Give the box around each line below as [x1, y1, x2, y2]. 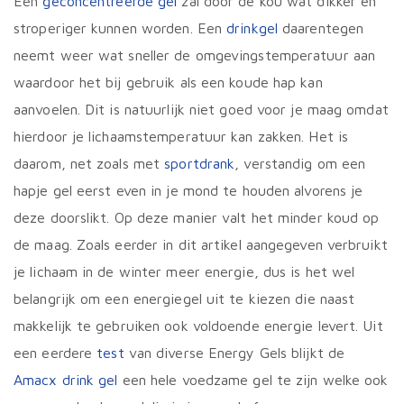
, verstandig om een [234, 155, 366, 172]
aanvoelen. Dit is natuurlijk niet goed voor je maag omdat [14, 101, 389, 118]
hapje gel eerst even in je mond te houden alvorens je [14, 182, 363, 199]
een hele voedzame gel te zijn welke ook [117, 372, 389, 389]
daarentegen [277, 20, 364, 37]
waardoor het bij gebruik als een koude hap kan [14, 74, 323, 91]
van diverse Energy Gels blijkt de [124, 344, 345, 362]
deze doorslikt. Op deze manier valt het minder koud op [14, 209, 380, 226]
